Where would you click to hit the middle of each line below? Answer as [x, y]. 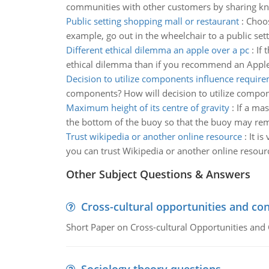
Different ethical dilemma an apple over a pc [157, 50]
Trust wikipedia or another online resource [154, 136]
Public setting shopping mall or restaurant [152, 21]
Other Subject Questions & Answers [158, 174]
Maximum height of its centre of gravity [147, 107]
